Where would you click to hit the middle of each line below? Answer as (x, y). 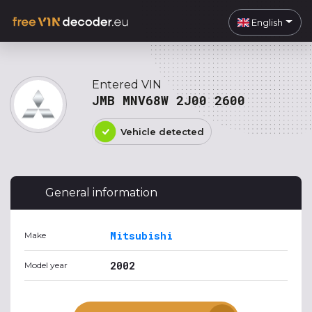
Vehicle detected (162, 132)
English (266, 22)
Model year (46, 265)
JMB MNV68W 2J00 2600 (169, 100)
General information (101, 193)
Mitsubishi (141, 235)
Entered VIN (127, 85)
